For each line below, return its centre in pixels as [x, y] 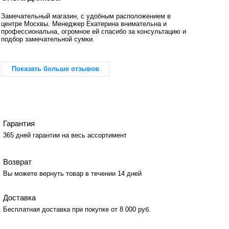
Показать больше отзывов [55, 69]
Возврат [18, 162]
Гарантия [19, 124]
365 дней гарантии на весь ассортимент [65, 135]
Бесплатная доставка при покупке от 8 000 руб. [77, 209]
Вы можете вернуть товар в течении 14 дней [73, 173]
